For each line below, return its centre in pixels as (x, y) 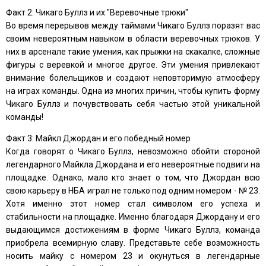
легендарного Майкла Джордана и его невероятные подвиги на (133, 164)
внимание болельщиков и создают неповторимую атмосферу (133, 77)
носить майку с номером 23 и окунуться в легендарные (133, 256)
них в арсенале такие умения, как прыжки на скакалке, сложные (133, 51)
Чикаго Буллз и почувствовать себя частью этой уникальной (133, 104)
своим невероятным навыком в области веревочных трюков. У (133, 38)
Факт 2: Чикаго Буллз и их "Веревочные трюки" (97, 12)
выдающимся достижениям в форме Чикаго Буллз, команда (133, 229)
